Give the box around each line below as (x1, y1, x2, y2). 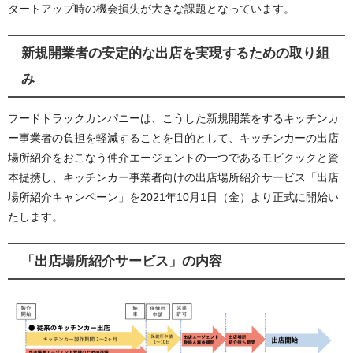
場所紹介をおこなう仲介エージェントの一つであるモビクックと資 (8, 151, 339, 163)
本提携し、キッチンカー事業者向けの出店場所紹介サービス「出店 (8, 171, 339, 183)
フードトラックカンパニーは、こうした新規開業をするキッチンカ (8, 112, 339, 124)
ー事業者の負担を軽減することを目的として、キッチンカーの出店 (8, 132, 339, 143)
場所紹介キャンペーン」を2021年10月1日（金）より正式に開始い (8, 191, 339, 203)
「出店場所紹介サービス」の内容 (20, 255, 222, 268)
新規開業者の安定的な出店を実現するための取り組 (20, 46, 329, 60)
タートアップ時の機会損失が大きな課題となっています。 (8, 3, 295, 15)
